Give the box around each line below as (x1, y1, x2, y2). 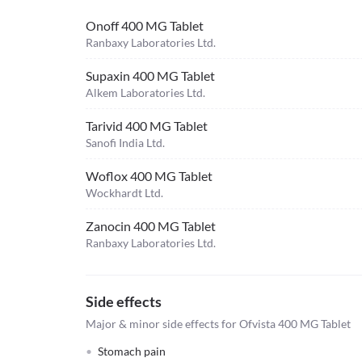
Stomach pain (98, 344, 166, 358)
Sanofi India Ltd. (86, 136, 165, 149)
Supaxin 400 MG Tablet (86, 68, 215, 83)
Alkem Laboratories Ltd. (86, 86, 205, 99)
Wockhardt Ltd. (86, 186, 163, 200)
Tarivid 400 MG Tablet (86, 118, 208, 133)
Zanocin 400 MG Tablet (86, 218, 216, 234)
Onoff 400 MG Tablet (86, 18, 204, 33)
